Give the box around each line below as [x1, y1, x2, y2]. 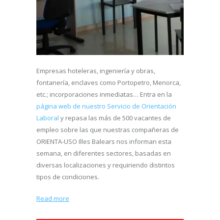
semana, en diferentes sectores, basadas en [36, 149, 171, 158]
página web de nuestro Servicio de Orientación [36, 102, 176, 111]
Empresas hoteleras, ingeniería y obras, [36, 66, 155, 76]
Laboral [36, 113, 59, 123]
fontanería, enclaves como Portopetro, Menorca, [36, 78, 181, 87]
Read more [36, 194, 69, 203]
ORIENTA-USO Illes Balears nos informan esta [36, 137, 171, 146]
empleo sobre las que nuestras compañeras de [36, 125, 179, 135]
